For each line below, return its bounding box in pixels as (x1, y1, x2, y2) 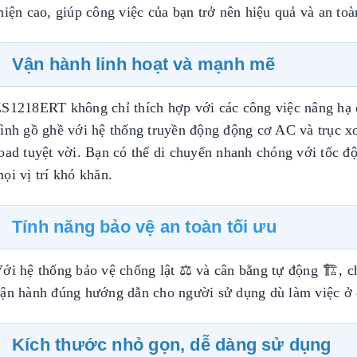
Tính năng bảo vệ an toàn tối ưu (12, 216, 277, 237)
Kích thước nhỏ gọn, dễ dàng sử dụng (12, 334, 331, 355)
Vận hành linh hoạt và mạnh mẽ (12, 53, 276, 74)
